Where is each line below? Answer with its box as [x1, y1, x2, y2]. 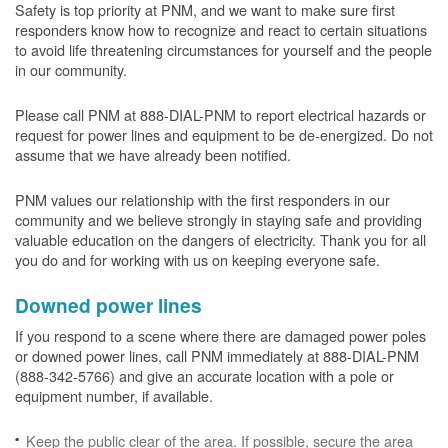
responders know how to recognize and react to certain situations [15, 19, 427, 40]
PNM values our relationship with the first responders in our [15, 189, 390, 210]
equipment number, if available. [15, 385, 217, 406]
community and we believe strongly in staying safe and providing [15, 209, 422, 230]
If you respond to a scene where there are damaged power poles [15, 325, 426, 346]
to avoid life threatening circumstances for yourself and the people [15, 39, 432, 60]
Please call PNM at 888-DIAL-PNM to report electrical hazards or [15, 104, 426, 125]
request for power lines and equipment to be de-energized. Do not [15, 124, 433, 145]
